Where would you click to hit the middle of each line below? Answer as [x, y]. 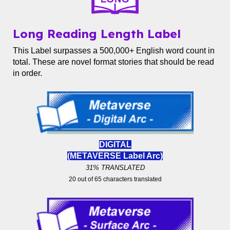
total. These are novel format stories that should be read [114, 62]
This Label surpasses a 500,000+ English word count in [114, 51]
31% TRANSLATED [115, 168]
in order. [28, 73]
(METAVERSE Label [106, 156]
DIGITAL [115, 145]
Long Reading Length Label [97, 34]
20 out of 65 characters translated [115, 179]
